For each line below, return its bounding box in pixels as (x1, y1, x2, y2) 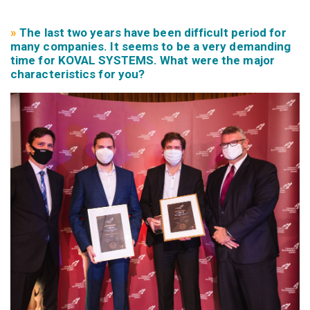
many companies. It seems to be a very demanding (10, 39, 291, 54)
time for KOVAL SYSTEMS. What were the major (10, 53, 275, 68)
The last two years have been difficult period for (19, 26, 286, 40)
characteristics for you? (10, 67, 145, 82)
